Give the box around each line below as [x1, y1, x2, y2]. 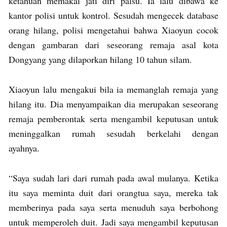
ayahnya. [9, 141, 43, 154]
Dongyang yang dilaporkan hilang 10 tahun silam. [9, 53, 195, 65]
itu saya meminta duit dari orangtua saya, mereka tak [9, 186, 218, 199]
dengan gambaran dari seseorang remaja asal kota [9, 38, 218, 51]
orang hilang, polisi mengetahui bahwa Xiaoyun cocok [9, 23, 218, 36]
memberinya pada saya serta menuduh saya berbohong [9, 201, 218, 213]
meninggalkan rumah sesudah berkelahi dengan [9, 127, 218, 139]
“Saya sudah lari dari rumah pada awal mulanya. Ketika [9, 171, 218, 184]
